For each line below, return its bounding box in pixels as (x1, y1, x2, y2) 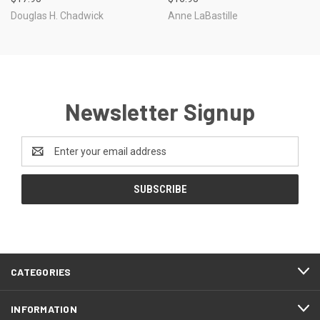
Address (21, 152, 59, 164)
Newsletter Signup (64, 97, 256, 125)
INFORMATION (11, 302, 77, 315)
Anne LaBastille (167, 9, 238, 21)
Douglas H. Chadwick (11, 9, 104, 21)
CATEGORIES (11, 265, 71, 278)
